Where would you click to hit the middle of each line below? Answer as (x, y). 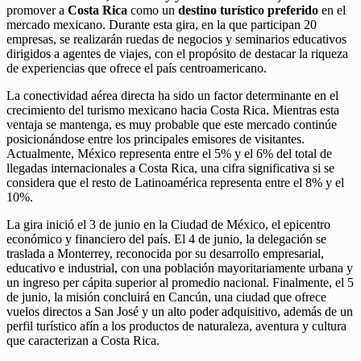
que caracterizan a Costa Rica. (83, 340)
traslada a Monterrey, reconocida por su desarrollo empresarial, (165, 253)
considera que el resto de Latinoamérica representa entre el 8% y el (175, 182)
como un (153, 10)
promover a (37, 10)
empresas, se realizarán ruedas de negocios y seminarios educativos (176, 39)
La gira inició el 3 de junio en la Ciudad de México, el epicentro (168, 224)
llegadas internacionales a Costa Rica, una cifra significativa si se (170, 168)
